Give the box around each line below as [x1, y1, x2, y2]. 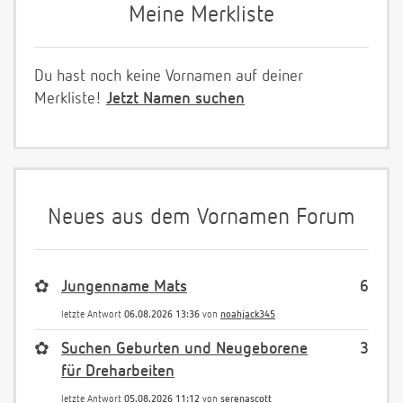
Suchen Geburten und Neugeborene [61, 340, 308, 357]
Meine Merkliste [129, 4, 274, 27]
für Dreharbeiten [61, 363, 175, 380]
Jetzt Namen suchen [106, 90, 245, 107]
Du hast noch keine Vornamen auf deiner [34, 67, 303, 85]
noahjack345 [220, 309, 275, 319]
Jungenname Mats [61, 278, 187, 295]
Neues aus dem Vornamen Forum [48, 206, 355, 229]
